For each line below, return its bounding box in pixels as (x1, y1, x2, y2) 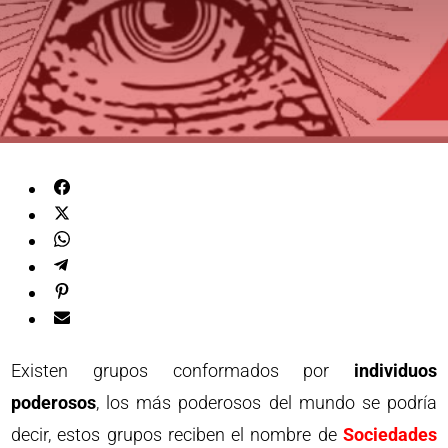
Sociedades (342, 424, 437, 445)
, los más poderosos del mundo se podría (96, 392, 437, 413)
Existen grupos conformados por (11, 360, 354, 381)
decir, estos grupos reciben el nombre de (11, 424, 343, 445)
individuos (353, 360, 437, 381)
